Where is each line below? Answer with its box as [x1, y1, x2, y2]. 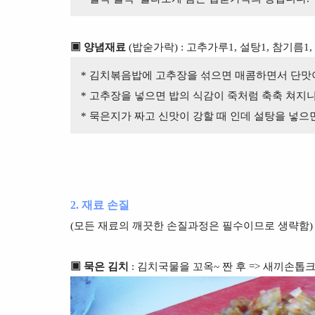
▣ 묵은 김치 [70, 261, 129, 272]
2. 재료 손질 [70, 199, 129, 211]
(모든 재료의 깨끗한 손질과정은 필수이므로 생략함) [70, 220, 313, 231]
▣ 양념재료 [70, 41, 126, 53]
